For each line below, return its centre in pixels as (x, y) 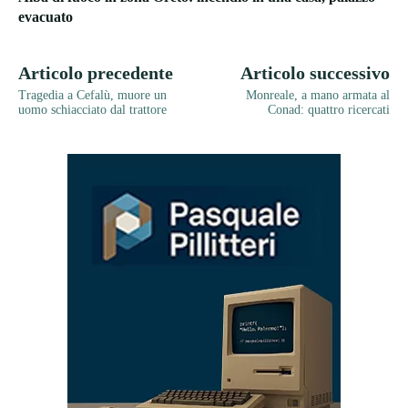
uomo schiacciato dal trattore (92, 110)
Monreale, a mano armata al (317, 96)
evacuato (46, 17)
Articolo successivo (315, 73)
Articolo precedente (96, 73)
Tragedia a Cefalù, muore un (92, 96)
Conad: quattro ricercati (328, 110)
